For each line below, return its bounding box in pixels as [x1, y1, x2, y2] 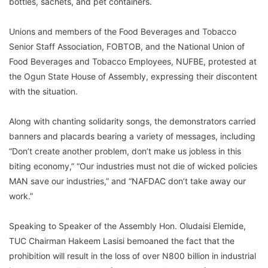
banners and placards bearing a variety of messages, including [9, 130, 255, 141]
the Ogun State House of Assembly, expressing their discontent [9, 71, 257, 81]
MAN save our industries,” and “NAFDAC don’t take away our [9, 175, 246, 186]
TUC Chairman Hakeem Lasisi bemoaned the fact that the [9, 235, 234, 246]
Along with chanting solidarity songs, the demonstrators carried [9, 115, 256, 126]
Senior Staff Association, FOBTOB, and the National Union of [9, 41, 245, 51]
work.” [9, 190, 33, 201]
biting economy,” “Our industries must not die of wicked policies [9, 160, 257, 171]
